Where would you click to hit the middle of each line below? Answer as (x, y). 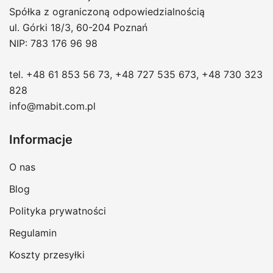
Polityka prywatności (58, 211)
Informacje (41, 140)
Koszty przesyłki (47, 255)
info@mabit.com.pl (52, 106)
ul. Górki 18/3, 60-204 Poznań (78, 28)
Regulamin (33, 233)
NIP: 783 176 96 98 (53, 44)
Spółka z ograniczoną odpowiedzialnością (107, 12)
